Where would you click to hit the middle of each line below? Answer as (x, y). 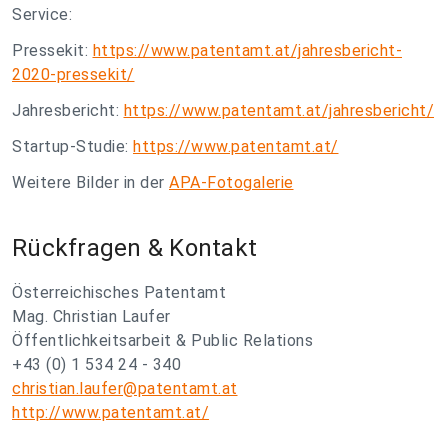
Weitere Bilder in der (90, 183)
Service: (42, 15)
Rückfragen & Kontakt (134, 248)
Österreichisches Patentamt (119, 293)
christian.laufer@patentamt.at (125, 389)
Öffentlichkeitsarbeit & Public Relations (162, 341)
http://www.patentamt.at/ (110, 413)
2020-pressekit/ (73, 75)
